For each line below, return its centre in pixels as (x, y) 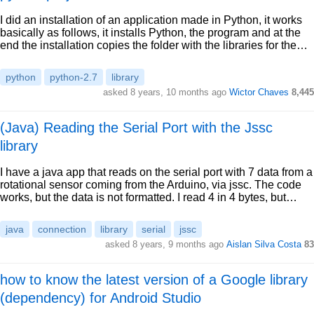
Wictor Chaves (259, 92)
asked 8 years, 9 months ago (166, 244)
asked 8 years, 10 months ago (166, 92)
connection (62, 229)
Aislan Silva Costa (264, 244)
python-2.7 (74, 77)
